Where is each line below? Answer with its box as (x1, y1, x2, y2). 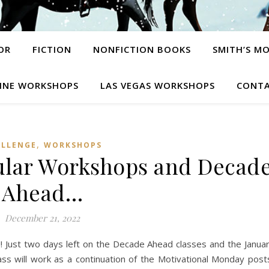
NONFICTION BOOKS (92, 43, 191, 55)
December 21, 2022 (5, 212, 80, 224)
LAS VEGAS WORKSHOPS (100, 79, 215, 91)
